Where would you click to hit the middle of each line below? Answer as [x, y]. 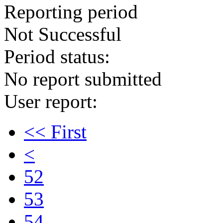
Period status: [57, 56]
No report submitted [83, 79]
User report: [51, 101]
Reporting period [71, 12]
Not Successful [63, 34]
